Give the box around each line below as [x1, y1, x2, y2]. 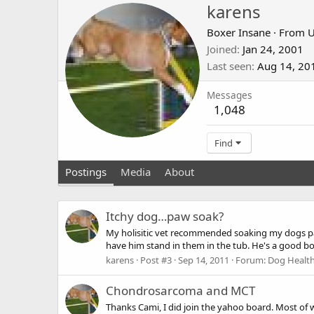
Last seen [207, 59, 252, 74]
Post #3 [140, 254, 172, 267]
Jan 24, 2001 [243, 42, 303, 57]
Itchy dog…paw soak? [106, 207, 224, 224]
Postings [65, 165, 107, 179]
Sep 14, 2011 [178, 254, 229, 267]
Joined [207, 42, 237, 57]
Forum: [235, 254, 268, 267]
